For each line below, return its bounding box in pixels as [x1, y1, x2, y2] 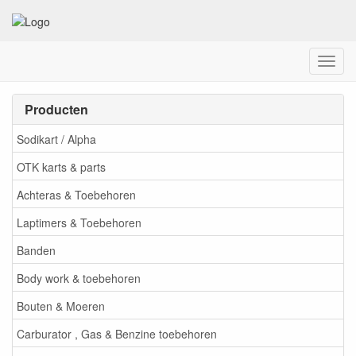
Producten [25, 100, 88, 119]
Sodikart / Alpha [17, 130, 96, 147]
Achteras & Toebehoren [17, 186, 136, 203]
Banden [17, 242, 56, 258]
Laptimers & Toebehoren [17, 214, 141, 230]
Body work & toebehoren [17, 269, 141, 286]
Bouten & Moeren [17, 297, 105, 314]
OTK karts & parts [17, 158, 106, 175]
